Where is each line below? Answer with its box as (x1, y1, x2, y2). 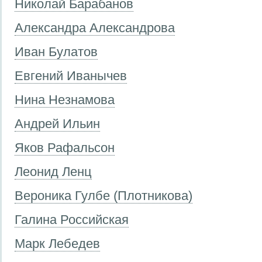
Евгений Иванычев (15, 68, 127, 83)
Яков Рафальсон (15, 140, 115, 155)
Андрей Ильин (15, 116, 100, 131)
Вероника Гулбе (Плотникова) (15, 188, 192, 203)
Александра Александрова (15, 20, 175, 35)
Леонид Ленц (15, 164, 92, 179)
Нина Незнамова (15, 92, 115, 107)
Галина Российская (15, 212, 129, 227)
